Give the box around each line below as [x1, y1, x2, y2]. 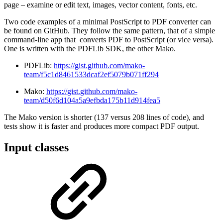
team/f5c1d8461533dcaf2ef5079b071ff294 [24, 70, 159, 79]
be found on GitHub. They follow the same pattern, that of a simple [4, 26, 215, 35]
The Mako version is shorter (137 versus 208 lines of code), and [4, 113, 204, 122]
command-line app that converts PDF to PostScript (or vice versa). [4, 35, 214, 44]
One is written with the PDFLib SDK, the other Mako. [4, 44, 176, 53]
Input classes [4, 141, 69, 154]
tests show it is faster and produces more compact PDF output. [4, 122, 199, 131]
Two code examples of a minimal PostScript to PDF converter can [4, 17, 211, 26]
